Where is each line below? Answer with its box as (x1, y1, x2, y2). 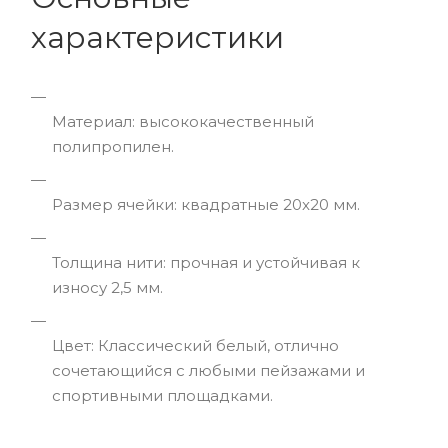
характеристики (31, 19, 284, 56)
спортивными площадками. (52, 386, 273, 405)
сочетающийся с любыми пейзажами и (52, 361, 365, 380)
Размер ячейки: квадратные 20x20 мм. (52, 195, 360, 214)
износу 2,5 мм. (52, 278, 163, 297)
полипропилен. (52, 137, 174, 156)
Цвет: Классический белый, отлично (52, 336, 339, 355)
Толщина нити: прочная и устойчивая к (52, 253, 360, 272)
